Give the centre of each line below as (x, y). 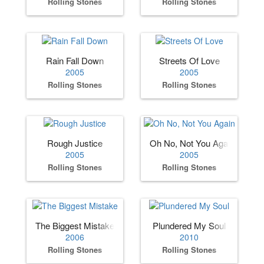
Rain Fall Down (75, 60)
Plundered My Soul (189, 226)
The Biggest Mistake (75, 226)
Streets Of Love (189, 60)
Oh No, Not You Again (192, 143)
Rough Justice (75, 143)
